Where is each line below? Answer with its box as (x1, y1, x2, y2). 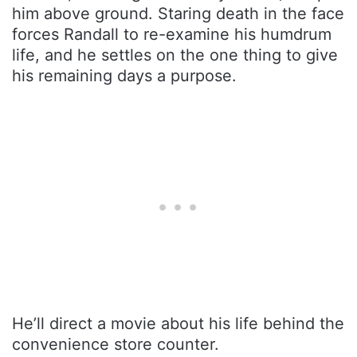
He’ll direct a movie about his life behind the (12, 313, 344, 333)
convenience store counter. (12, 334, 219, 354)
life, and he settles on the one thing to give (12, 45, 338, 65)
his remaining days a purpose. (12, 65, 237, 85)
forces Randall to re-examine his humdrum (12, 24, 331, 44)
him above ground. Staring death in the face (12, 3, 344, 23)
